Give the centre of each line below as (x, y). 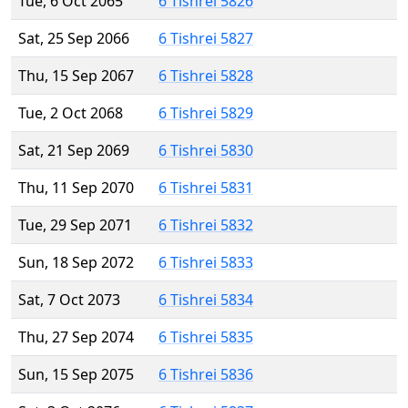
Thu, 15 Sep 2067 (76, 76)
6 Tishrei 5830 (206, 151)
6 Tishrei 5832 (206, 225)
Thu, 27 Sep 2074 (76, 337)
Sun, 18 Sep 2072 (76, 263)
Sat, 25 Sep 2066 (74, 39)
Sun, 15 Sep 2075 (76, 375)
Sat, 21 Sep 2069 (74, 151)
